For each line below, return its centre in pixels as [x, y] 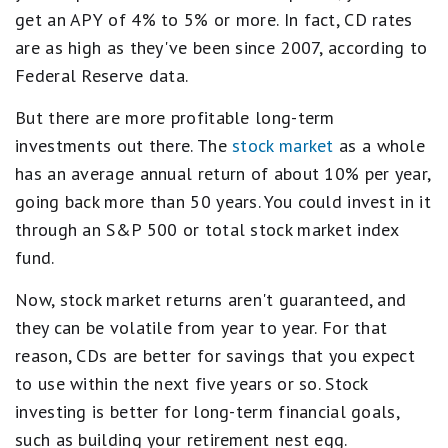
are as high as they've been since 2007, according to [221, 47]
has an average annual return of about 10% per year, [223, 173]
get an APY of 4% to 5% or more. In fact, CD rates [214, 19]
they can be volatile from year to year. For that [201, 327]
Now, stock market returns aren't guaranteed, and [211, 299]
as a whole [379, 145]
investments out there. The [124, 145]
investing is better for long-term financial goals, [207, 411]
